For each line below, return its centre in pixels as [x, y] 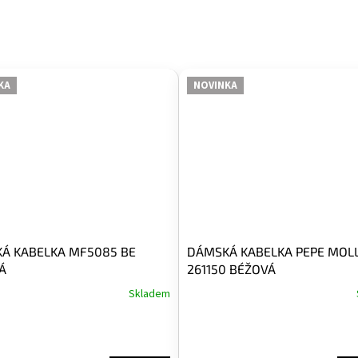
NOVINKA [215, 85]
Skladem [149, 294]
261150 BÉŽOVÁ [231, 268]
